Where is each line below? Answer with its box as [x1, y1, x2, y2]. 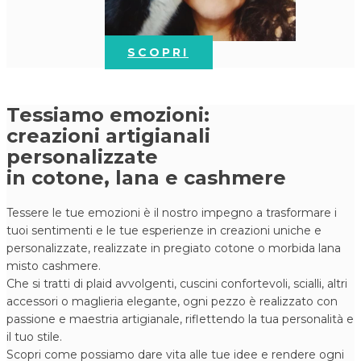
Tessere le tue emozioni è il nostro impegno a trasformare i [6, 205, 337, 221]
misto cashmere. [6, 259, 101, 274]
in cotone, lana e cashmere [6, 166, 286, 190]
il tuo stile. [6, 330, 65, 345]
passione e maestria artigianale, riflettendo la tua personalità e [6, 312, 354, 327]
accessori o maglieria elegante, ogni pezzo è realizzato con [6, 294, 338, 309]
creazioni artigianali [6, 124, 210, 148]
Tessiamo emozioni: [6, 103, 210, 127]
